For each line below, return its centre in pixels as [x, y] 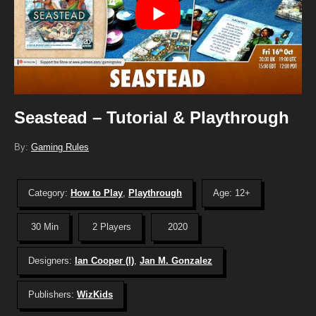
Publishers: [53, 295]
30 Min [45, 227]
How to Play [97, 193]
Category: [49, 193]
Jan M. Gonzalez [176, 261]
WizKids [95, 295]
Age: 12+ [232, 193]
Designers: [51, 261]
